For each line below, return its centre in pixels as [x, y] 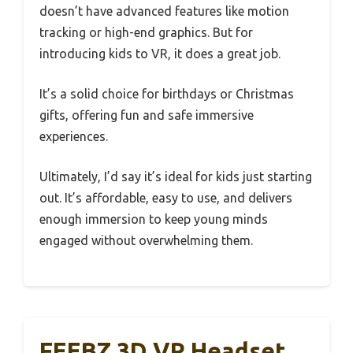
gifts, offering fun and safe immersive [147, 115]
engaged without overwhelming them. [146, 240]
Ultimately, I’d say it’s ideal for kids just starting [176, 176]
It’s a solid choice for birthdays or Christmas [167, 93]
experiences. [74, 136]
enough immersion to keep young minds [154, 219]
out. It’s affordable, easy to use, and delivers [166, 197]
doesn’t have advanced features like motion [164, 11]
